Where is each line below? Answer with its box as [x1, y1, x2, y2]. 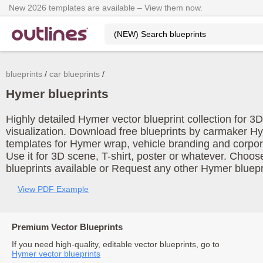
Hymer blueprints [6, 87, 109, 100]
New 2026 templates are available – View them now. [9, 3, 203, 12]
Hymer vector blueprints [12, 249, 100, 258]
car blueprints [49, 69, 100, 79]
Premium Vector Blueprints [12, 222, 123, 232]
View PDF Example [18, 184, 89, 194]
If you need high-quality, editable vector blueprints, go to [12, 240, 220, 249]
